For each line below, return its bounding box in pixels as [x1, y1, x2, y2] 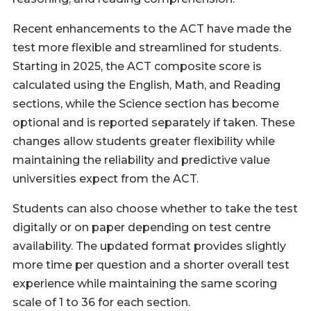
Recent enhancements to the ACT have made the [12, 22, 292, 35]
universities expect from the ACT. [12, 172, 199, 185]
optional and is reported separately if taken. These [12, 116, 295, 129]
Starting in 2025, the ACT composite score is [12, 60, 262, 73]
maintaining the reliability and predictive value [12, 153, 270, 167]
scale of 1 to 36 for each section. [12, 296, 190, 309]
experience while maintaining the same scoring [12, 277, 277, 290]
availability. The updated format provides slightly [12, 239, 286, 253]
